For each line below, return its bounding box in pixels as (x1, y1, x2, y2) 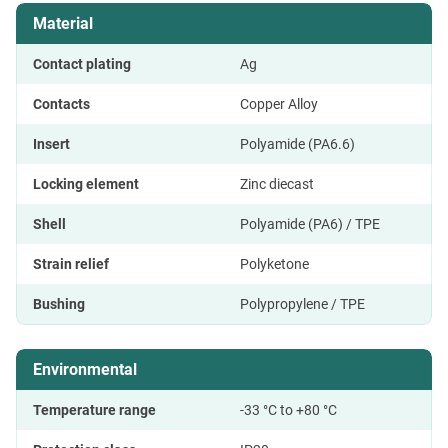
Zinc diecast (240, 175, 314, 192)
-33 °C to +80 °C (240, 401, 337, 418)
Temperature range (33, 401, 156, 418)
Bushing (33, 295, 85, 312)
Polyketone (240, 255, 309, 272)
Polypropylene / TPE (240, 295, 365, 312)
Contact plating (33, 55, 131, 72)
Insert (33, 135, 70, 152)
